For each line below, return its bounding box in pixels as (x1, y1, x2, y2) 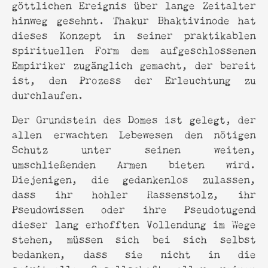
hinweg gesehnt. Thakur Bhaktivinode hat (12, 11, 256, 28)
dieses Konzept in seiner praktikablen (12, 26, 256, 42)
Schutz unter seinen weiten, (12, 140, 256, 157)
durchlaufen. (12, 86, 84, 102)
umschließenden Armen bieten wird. (12, 155, 256, 172)
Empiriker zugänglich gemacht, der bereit (12, 56, 256, 72)
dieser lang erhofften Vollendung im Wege (12, 215, 256, 232)
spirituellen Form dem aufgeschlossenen (12, 41, 256, 57)
